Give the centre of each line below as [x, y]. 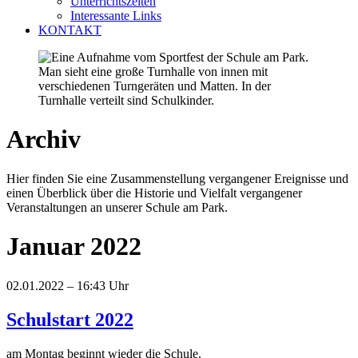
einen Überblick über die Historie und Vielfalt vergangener [154, 193]
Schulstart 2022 [70, 319]
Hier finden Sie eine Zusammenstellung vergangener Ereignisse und [177, 178]
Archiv [44, 139]
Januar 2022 [74, 247]
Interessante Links [116, 16]
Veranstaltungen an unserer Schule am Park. [117, 207]
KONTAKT [70, 30]
